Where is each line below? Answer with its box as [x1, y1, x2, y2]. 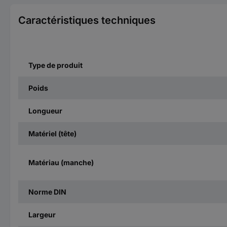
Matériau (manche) [28, 158, 94, 167]
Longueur [28, 106, 62, 115]
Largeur [28, 210, 56, 219]
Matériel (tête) [28, 129, 77, 138]
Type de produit [28, 60, 83, 69]
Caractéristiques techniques [18, 14, 156, 26]
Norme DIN [28, 187, 66, 196]
